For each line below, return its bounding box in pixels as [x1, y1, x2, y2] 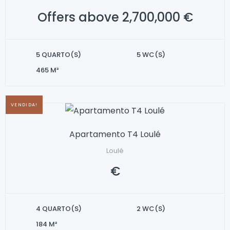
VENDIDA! [11, 102, 38, 108]
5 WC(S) [136, 50, 165, 60]
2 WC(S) [136, 204, 165, 214]
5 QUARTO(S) [36, 50, 81, 60]
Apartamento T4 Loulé [69, 128, 161, 140]
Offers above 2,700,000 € [37, 9, 193, 26]
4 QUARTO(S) [36, 204, 82, 214]
